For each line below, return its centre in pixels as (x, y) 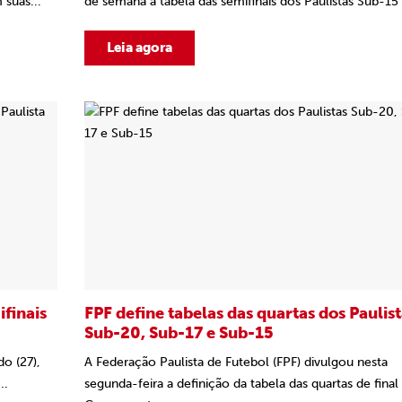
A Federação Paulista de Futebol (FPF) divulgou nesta (236, 362)
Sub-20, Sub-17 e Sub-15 (179, 333)
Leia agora (140, 48)
